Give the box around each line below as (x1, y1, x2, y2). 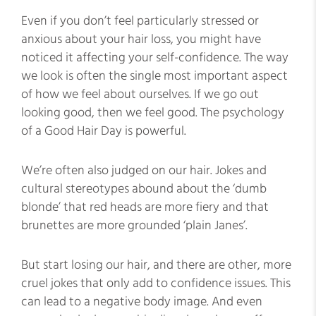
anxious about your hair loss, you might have (21, 30, 261, 48)
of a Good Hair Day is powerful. (21, 122, 186, 140)
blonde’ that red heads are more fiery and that (21, 198, 269, 216)
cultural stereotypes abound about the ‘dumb (21, 180, 267, 197)
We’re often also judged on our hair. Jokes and (21, 162, 267, 179)
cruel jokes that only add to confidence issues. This (21, 274, 291, 292)
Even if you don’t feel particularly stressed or (21, 12, 259, 30)
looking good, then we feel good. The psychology (21, 104, 284, 121)
